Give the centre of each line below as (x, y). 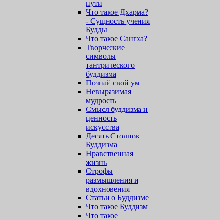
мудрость (101, 100)
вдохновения (108, 189)
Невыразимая (109, 92)
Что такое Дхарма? (117, 12)
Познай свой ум (113, 83)
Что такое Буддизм (117, 206)
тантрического (110, 65)
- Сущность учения (118, 21)
